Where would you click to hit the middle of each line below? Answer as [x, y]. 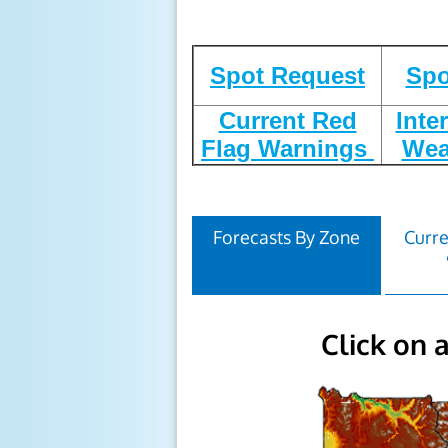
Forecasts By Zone [286, 237]
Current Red [287, 120]
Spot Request [287, 75]
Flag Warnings [287, 148]
